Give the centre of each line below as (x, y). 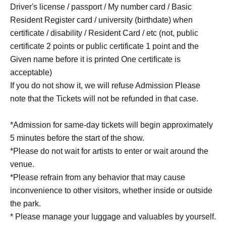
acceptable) (31, 73)
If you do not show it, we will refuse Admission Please (105, 86)
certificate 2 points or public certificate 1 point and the (104, 46)
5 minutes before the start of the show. (77, 138)
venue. (22, 164)
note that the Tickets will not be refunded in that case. (104, 99)
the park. (25, 204)
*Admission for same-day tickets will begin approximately (111, 125)
